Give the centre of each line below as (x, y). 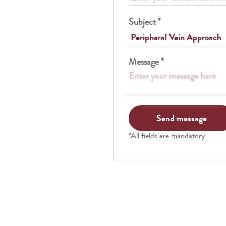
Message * (146, 62)
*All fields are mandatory (167, 135)
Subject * (145, 22)
